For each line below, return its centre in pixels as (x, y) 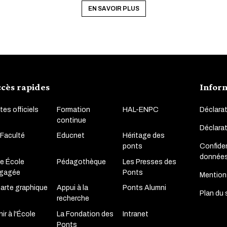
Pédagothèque (81, 162)
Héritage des (143, 136)
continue (71, 120)
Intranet (135, 214)
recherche (73, 199)
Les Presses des (149, 162)
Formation (73, 109)
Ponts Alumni (144, 188)
